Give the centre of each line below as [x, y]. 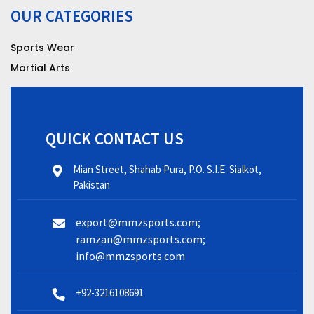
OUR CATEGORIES [72, 15]
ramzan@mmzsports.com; [141, 239]
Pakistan [91, 184]
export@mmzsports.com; [138, 222]
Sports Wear [42, 47]
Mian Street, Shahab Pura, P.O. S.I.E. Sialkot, [167, 169]
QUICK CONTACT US [115, 138]
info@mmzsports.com [130, 255]
